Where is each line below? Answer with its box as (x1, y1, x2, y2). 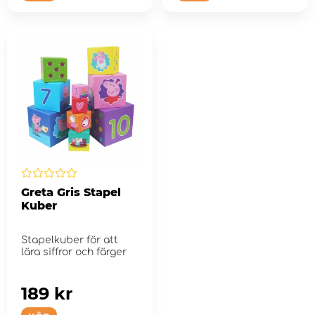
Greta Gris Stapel (21, 186, 121, 200)
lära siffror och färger (21, 247, 127, 258)
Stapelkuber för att (21, 235, 118, 246)
